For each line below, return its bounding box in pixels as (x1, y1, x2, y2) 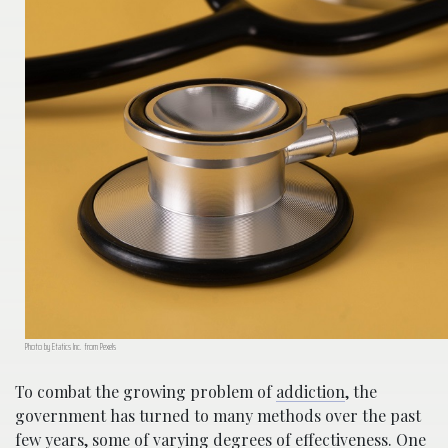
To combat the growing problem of (15, 381, 276, 403)
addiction (276, 381, 345, 403)
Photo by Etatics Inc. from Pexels (25, 339, 116, 355)
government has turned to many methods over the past (15, 405, 421, 427)
